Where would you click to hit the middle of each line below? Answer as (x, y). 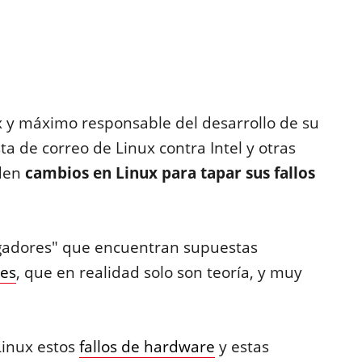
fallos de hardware (147, 347)
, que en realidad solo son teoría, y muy (159, 272)
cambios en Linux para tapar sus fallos (170, 173)
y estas (242, 347)
